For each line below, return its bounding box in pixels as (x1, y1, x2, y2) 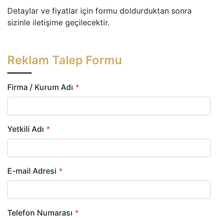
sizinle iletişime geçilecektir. (7, 17, 112, 27)
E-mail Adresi (7, 166, 56, 176)
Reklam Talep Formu (7, 53, 122, 67)
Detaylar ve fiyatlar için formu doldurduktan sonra (7, 5, 192, 16)
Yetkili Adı (7, 124, 44, 134)
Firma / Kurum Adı (7, 82, 73, 92)
